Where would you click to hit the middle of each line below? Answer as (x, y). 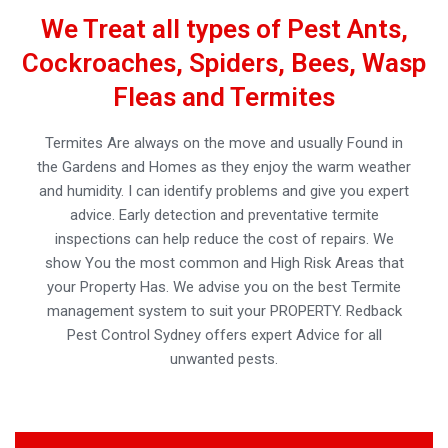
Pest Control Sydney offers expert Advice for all (224, 335)
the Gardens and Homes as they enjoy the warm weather (224, 167)
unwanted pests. (224, 359)
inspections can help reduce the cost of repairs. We (224, 239)
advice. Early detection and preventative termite (224, 215)
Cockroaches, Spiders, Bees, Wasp (224, 63)
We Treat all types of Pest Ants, (224, 29)
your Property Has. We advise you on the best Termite (224, 287)
